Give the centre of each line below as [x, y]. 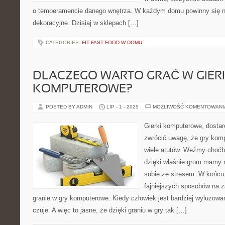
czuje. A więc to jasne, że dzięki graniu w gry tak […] [110, 210]
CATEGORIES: [64, 42]
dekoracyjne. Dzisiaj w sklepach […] [86, 23]
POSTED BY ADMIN [70, 107]
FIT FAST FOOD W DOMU [112, 42]
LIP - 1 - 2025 [123, 107]
